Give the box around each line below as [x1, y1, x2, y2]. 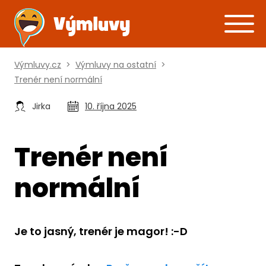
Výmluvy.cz [14, 59, 61, 71]
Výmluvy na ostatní [75, 59, 156, 71]
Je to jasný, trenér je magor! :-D [14, 224, 188, 239]
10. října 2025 [85, 100, 137, 112]
